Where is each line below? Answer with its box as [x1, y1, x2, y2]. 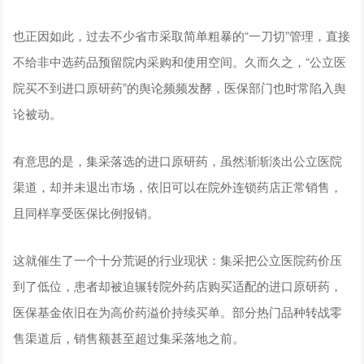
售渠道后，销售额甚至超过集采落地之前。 [13, 329, 245, 347]
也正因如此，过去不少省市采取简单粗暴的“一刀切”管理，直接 [13, 27, 351, 45]
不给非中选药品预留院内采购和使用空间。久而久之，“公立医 [13, 53, 347, 71]
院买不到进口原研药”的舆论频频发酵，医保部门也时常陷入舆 [13, 79, 347, 97]
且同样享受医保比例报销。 [13, 204, 160, 222]
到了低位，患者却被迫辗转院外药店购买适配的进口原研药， [13, 277, 343, 295]
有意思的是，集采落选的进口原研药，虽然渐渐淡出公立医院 [13, 152, 343, 170]
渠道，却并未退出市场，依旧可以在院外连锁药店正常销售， [13, 178, 343, 196]
